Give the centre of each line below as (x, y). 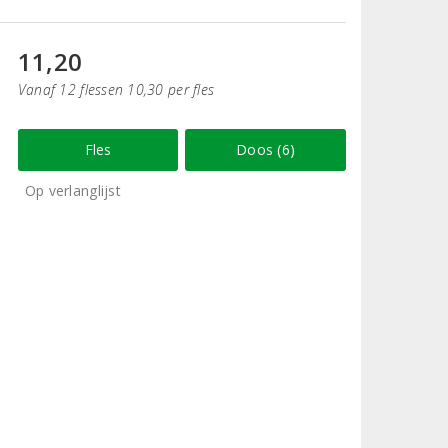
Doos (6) (266, 149)
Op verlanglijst (72, 190)
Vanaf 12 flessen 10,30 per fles (116, 89)
